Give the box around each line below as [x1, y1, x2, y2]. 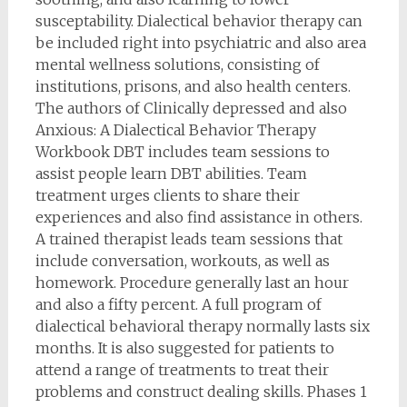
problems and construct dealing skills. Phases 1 [35, 382, 367, 402]
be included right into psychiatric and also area [35, 34, 366, 53]
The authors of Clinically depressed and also [35, 99, 347, 118]
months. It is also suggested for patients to [35, 339, 334, 358]
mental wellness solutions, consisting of [35, 55, 320, 74]
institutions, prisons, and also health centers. [35, 77, 351, 96]
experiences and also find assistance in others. [35, 208, 362, 227]
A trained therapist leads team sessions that [35, 230, 342, 249]
